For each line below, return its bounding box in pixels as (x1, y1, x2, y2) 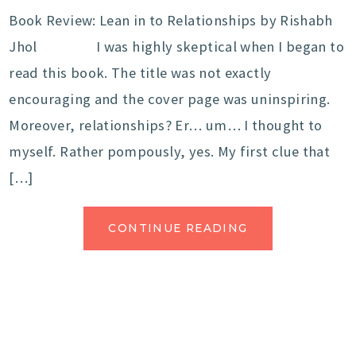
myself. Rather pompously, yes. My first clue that (9, 142, 331, 161)
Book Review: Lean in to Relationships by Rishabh (9, 11, 333, 30)
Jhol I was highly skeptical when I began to (9, 37, 344, 56)
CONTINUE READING (108, 222, 248, 235)
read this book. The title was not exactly (9, 64, 272, 83)
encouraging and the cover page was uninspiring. (9, 90, 331, 109)
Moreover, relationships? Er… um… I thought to (9, 116, 323, 135)
